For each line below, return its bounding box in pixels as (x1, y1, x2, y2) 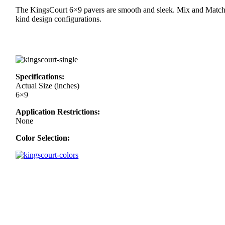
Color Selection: (16, 133, 70, 142)
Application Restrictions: (16, 107, 100, 116)
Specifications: (16, 72, 65, 81)
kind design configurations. (16, 15, 102, 24)
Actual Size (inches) (16, 81, 80, 90)
